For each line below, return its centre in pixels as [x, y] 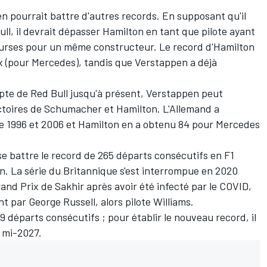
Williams [172, 201]
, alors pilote [124, 201]
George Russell [62, 201]
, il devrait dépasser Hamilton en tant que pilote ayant [133, 31]
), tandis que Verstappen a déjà [146, 62]
